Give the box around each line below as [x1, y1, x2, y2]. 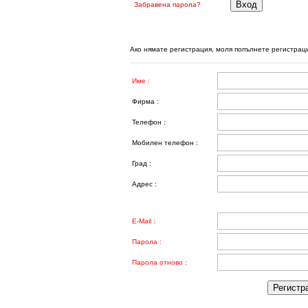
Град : [132, 159, 151, 167]
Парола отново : [132, 258, 187, 266]
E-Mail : [132, 217, 155, 225]
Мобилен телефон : [132, 139, 198, 146]
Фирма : [132, 98, 159, 105]
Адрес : [132, 180, 157, 188]
